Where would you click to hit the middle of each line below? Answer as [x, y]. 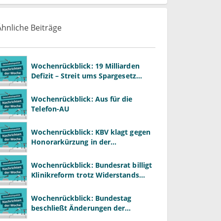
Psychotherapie [58, 151]
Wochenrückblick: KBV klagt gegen [91, 132]
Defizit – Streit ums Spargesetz [84, 75]
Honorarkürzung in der [71, 142]
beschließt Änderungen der [78, 208]
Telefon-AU [51, 109]
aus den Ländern [60, 184]
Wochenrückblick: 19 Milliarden [85, 66]
